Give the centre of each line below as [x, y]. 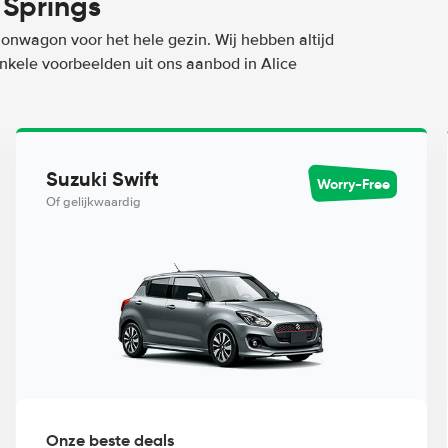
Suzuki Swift [102, 179]
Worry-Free [354, 183]
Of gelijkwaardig [93, 202]
